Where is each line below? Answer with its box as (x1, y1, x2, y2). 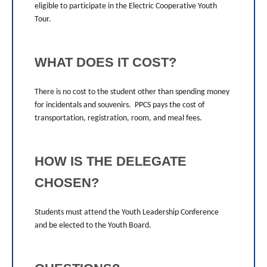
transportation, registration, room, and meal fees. (35, 113, 202, 123)
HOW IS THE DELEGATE (35, 153, 187, 169)
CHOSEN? (35, 175, 99, 190)
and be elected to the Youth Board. (35, 221, 155, 230)
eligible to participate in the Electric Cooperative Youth (35, 1, 217, 11)
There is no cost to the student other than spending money (35, 87, 229, 97)
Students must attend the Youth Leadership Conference (35, 207, 219, 217)
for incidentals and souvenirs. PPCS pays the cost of (35, 100, 204, 110)
